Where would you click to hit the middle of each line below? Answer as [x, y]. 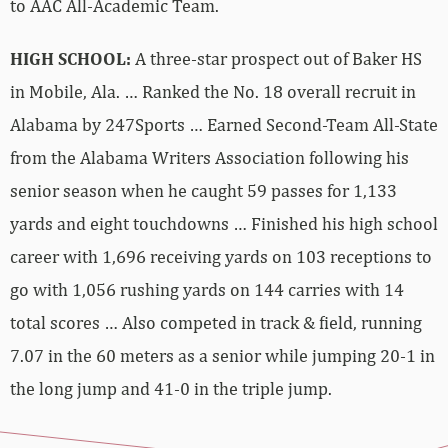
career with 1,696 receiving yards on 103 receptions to [221, 256]
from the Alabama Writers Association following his [209, 157]
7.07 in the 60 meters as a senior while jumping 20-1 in [222, 355]
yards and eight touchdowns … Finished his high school [224, 223]
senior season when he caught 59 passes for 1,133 [203, 190]
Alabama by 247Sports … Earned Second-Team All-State [224, 124]
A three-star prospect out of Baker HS [276, 58]
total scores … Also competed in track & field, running [216, 322]
